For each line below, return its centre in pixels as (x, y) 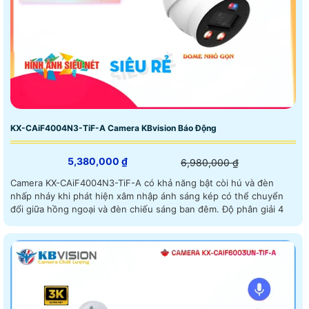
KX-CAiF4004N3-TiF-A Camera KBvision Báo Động (113, 128)
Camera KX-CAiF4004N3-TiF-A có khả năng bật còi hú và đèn (142, 182)
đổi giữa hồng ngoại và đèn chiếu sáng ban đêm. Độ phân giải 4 (253, 209)
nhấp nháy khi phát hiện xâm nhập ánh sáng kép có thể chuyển (147, 196)
